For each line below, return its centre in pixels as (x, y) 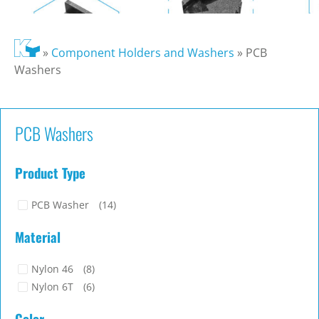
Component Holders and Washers (142, 53)
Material (38, 236)
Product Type (50, 172)
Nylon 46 (52, 268)
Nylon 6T (52, 287)
